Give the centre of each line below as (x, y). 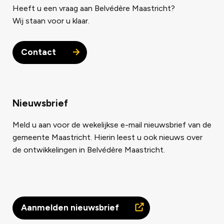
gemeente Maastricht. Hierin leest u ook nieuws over (107, 137)
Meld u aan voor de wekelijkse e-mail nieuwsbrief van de (112, 124)
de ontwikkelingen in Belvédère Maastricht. (90, 149)
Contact (39, 52)
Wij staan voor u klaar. (51, 20)
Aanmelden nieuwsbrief (71, 207)
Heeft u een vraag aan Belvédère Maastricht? (94, 8)
